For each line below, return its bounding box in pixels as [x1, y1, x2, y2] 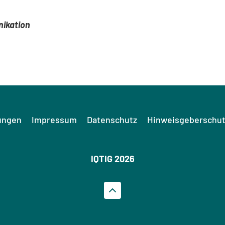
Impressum [31, 114, 77, 126]
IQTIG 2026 [90, 153, 135, 165]
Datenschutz [86, 114, 137, 126]
